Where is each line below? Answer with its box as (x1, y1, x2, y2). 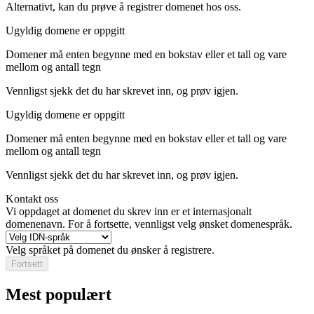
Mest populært (6, 285, 111, 304)
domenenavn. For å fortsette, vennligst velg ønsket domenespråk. (6, 218, 292, 231)
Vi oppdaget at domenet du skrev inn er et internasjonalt (6, 205, 252, 218)
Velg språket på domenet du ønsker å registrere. (6, 244, 214, 257)
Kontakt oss (6, 193, 58, 205)
